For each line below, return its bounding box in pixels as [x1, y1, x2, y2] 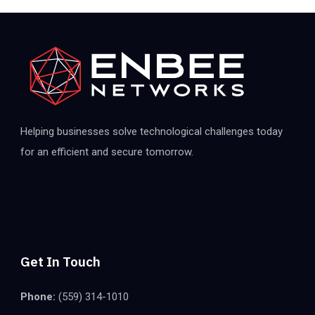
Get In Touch [20, 252, 101, 270]
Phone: [20, 290, 56, 303]
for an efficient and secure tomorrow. [20, 145, 193, 158]
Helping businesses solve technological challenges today [20, 124, 283, 138]
